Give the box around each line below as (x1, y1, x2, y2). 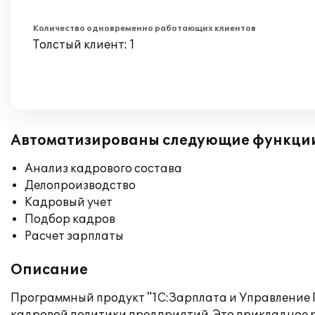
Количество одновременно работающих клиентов (33, 24, 256, 33)
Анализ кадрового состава (25, 162, 182, 176)
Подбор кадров (25, 212, 115, 226)
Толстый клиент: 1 (33, 38, 135, 52)
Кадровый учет (25, 195, 112, 210)
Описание (11, 262, 88, 278)
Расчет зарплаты (25, 229, 124, 243)
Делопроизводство (25, 179, 136, 193)
